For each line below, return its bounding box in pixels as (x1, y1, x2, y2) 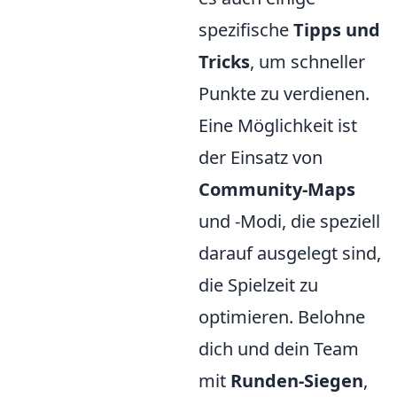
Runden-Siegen (230, 369, 363, 393)
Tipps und (293, 18, 380, 43)
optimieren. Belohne (198, 305, 365, 330)
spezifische (198, 18, 293, 43)
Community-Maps (198, 177, 355, 202)
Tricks (198, 50, 250, 74)
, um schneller (250, 50, 365, 74)
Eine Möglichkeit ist (198, 113, 357, 138)
